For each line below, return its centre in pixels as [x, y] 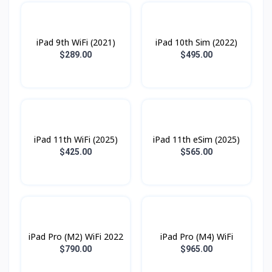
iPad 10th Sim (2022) [196, 42]
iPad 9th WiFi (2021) [76, 42]
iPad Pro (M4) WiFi [196, 236]
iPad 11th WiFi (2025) [76, 139]
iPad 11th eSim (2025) [196, 139]
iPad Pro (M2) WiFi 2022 [76, 236]
